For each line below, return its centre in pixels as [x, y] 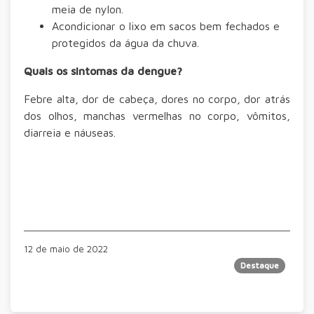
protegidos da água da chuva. [126, 42]
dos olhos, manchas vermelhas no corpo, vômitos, [157, 115]
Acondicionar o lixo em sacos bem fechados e [166, 26]
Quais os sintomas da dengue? [103, 70]
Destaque [260, 265]
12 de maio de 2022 [66, 249]
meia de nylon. [88, 9]
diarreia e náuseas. [70, 132]
